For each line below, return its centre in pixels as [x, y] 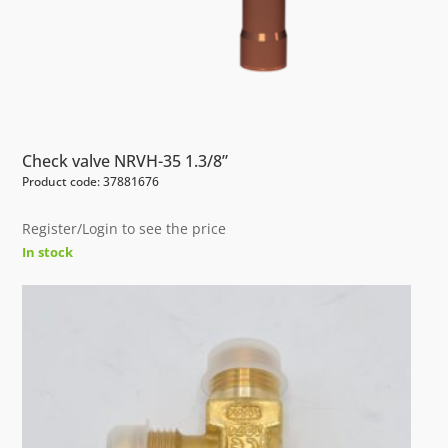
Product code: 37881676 [91, 182]
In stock [48, 252]
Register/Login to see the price [124, 229]
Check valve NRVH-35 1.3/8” [125, 161]
